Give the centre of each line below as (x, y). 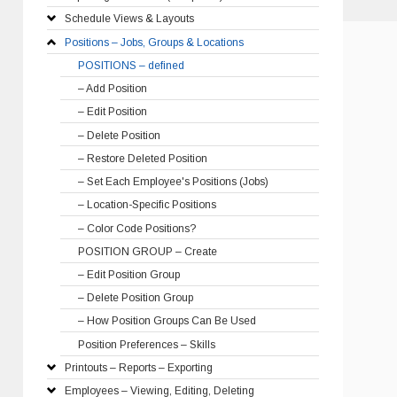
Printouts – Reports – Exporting (138, 367)
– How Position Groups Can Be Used (167, 321)
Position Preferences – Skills (146, 344)
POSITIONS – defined (131, 65)
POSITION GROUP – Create (147, 251)
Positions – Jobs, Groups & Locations (154, 42)
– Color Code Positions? (136, 228)
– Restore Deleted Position (142, 158)
